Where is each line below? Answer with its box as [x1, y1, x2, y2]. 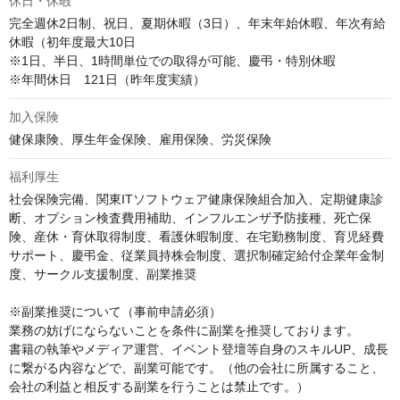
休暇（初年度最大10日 [9, 35, 148, 50]
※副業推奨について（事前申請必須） [9, 304, 221, 320]
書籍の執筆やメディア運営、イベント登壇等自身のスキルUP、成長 [9, 342, 388, 357]
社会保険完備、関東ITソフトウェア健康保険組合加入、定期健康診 [9, 192, 383, 207]
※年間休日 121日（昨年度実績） [9, 72, 205, 87]
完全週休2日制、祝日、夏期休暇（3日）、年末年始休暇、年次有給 [9, 16, 386, 31]
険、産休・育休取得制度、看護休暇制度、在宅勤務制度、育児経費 [9, 229, 384, 245]
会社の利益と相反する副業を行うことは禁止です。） [9, 379, 309, 395]
